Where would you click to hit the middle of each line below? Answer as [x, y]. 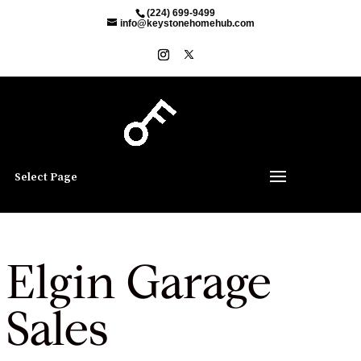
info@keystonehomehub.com [187, 23]
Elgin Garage [139, 286]
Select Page [46, 178]
